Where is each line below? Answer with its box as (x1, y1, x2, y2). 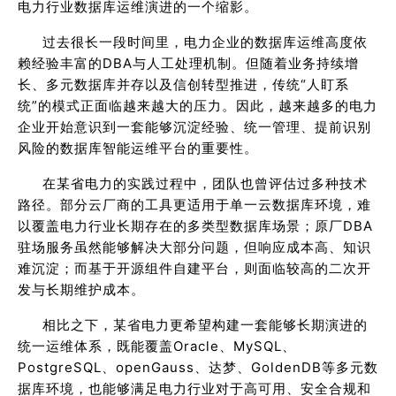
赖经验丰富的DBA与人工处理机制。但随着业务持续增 (18, 55, 359, 72)
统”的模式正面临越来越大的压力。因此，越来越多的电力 (18, 97, 377, 115)
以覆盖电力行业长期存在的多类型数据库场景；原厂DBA (18, 217, 373, 235)
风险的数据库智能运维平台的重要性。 (18, 140, 258, 157)
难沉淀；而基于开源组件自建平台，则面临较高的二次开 (18, 260, 371, 278)
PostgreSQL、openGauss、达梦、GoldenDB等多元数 (18, 359, 378, 377)
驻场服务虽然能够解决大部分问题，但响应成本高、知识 (18, 239, 371, 256)
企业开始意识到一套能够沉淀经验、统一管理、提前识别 (18, 118, 371, 136)
